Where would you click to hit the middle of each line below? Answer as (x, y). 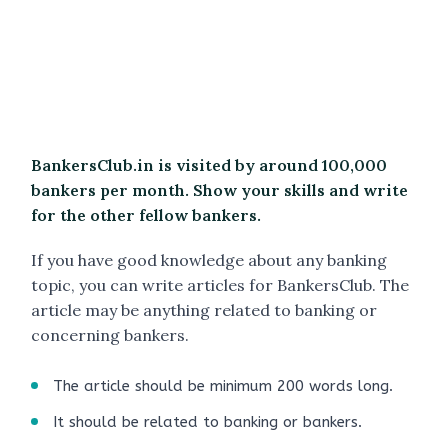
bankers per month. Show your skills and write (219, 190)
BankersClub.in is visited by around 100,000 (209, 165)
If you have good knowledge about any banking (209, 260)
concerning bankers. (110, 335)
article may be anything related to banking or (204, 310)
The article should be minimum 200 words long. (223, 386)
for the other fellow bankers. (146, 215)
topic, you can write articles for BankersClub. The (220, 285)
